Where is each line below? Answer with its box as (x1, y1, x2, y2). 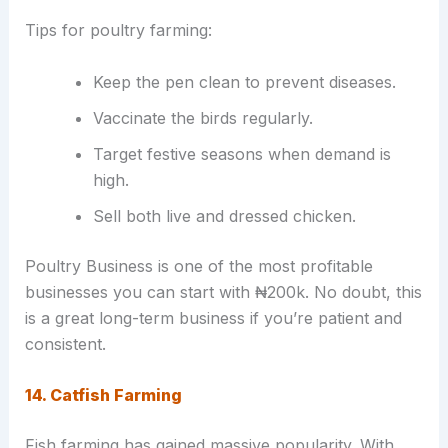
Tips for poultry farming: (24, 20, 212, 41)
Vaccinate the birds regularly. (92, 107, 313, 128)
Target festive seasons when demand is (92, 143, 391, 164)
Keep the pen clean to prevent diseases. (92, 71, 396, 92)
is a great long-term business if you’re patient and (24, 307, 402, 328)
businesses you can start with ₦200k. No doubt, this (24, 281, 422, 302)
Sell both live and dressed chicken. (92, 205, 356, 226)
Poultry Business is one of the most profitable (24, 255, 373, 276)
